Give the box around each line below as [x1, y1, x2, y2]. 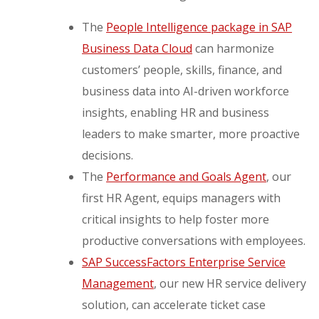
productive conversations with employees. [82, 233, 306, 249]
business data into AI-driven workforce [82, 83, 290, 100]
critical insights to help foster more [82, 211, 270, 228]
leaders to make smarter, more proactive [82, 126, 300, 142]
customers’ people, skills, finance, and [82, 62, 283, 78]
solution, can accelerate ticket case [82, 297, 266, 313]
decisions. [82, 147, 134, 164]
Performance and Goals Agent [106, 169, 267, 185]
